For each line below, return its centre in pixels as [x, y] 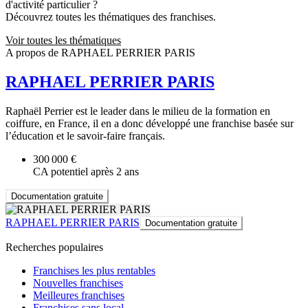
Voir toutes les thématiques [63, 41]
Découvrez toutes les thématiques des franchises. [111, 17]
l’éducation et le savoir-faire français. [85, 135]
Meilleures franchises [79, 295]
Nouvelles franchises [78, 283]
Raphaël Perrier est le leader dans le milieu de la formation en [138, 111]
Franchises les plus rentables [94, 270]
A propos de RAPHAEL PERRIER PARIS [100, 53]
